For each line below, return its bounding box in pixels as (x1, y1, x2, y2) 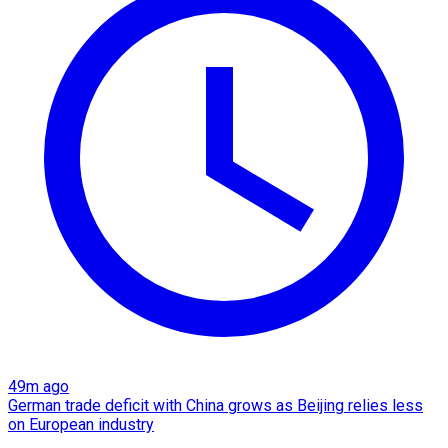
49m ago (8, 376, 69, 396)
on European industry (8, 414, 154, 434)
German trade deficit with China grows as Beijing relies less (8, 395, 423, 415)
